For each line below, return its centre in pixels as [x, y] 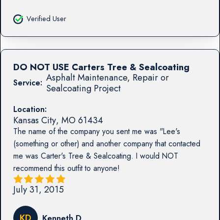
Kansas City [34, 120]
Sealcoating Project [83, 88]
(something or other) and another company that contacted [107, 143]
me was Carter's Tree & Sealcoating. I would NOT [96, 156]
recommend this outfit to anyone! [66, 168]
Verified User [46, 19]
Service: [27, 82]
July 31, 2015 [38, 189]
